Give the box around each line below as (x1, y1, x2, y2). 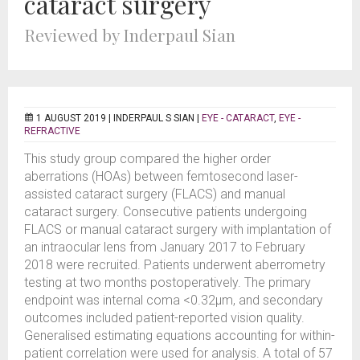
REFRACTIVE (24, 125, 80, 137)
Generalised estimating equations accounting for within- (24, 328, 335, 343)
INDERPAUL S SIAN (113, 112, 194, 124)
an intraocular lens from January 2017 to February (24, 239, 305, 255)
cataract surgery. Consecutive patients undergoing (24, 204, 307, 219)
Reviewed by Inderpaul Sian (24, 23, 235, 46)
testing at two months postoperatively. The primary (24, 275, 311, 290)
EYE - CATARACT (202, 112, 274, 124)
